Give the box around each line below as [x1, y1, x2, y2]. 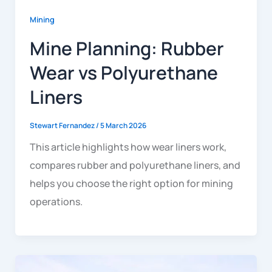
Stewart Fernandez [29, 120, 96, 131]
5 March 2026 [100, 120, 146, 131]
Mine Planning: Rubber [29, 36, 224, 61]
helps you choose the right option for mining [29, 176, 233, 190]
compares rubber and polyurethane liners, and [29, 158, 240, 172]
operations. [29, 194, 83, 208]
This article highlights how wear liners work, [29, 140, 226, 154]
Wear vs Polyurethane [29, 60, 218, 86]
